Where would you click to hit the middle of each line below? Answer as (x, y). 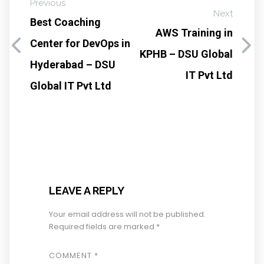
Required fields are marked (102, 227)
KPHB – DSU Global (186, 54)
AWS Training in (194, 33)
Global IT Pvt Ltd (71, 86)
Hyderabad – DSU (73, 65)
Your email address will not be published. (127, 214)
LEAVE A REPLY (86, 191)
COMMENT (71, 256)
